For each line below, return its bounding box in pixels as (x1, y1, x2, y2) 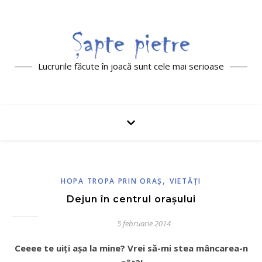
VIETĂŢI (170, 176, 201, 186)
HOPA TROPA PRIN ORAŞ (61, 176, 163, 186)
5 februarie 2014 (116, 218, 171, 229)
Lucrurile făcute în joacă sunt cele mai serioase (38, 60, 224, 73)
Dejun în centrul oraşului (66, 194, 196, 205)
